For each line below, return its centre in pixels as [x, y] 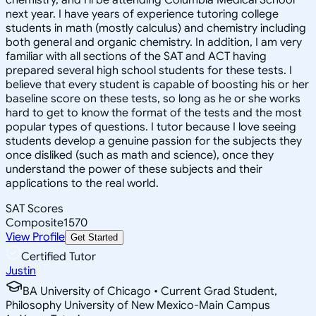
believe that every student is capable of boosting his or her [157, 84]
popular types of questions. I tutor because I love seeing [151, 127]
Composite [35, 223]
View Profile [35, 237]
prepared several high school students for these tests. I [149, 70]
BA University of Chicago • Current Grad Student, [150, 291]
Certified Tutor [59, 256]
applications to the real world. [82, 183]
